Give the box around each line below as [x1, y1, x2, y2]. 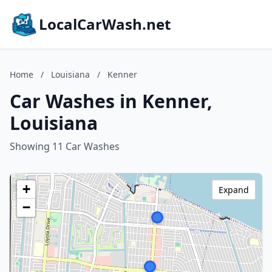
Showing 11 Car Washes [10, 140, 120, 153]
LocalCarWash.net [39, 14, 171, 34]
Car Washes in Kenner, [10, 89, 212, 114]
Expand [219, 184, 249, 195]
